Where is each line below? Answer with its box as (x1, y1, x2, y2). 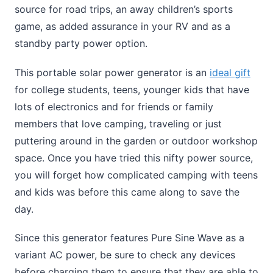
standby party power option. (15, 37, 147, 50)
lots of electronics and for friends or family (15, 100, 213, 113)
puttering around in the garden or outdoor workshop (15, 134, 258, 147)
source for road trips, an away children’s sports (15, 3, 233, 16)
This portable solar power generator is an (15, 66, 210, 79)
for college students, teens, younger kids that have (15, 83, 249, 96)
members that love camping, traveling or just (15, 117, 222, 130)
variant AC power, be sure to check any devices (15, 248, 235, 261)
